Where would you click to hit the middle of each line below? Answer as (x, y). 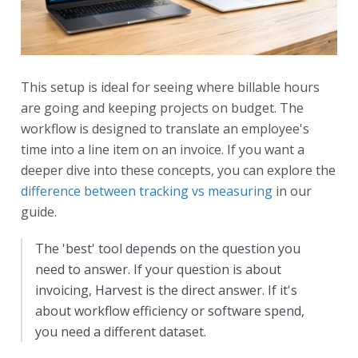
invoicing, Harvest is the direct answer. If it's (166, 290)
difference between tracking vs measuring (147, 191)
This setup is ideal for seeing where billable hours (170, 87)
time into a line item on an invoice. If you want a (163, 149)
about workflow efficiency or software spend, (170, 310)
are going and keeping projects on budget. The (162, 107)
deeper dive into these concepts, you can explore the (178, 170)
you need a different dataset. (121, 331)
